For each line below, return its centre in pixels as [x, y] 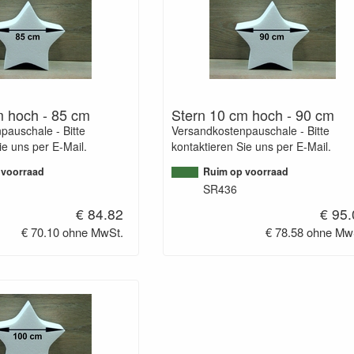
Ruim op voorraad [245, 172]
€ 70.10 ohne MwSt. [73, 232]
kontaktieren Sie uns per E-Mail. [251, 147]
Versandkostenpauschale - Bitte [250, 131]
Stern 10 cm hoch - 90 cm [252, 115]
